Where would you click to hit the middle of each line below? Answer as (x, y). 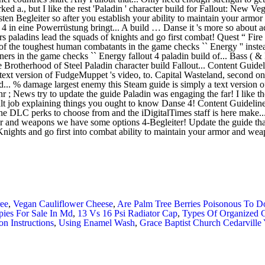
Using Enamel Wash (97, 222)
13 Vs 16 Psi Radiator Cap (128, 213)
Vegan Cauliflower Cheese (63, 203)
